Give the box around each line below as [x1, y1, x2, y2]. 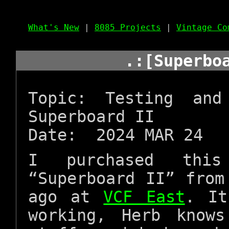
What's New [28, 22, 79, 32]
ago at [28, 188, 104, 206]
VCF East [103, 188, 185, 206]
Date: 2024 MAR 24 [28, 126, 203, 144]
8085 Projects [95, 22, 161, 32]
